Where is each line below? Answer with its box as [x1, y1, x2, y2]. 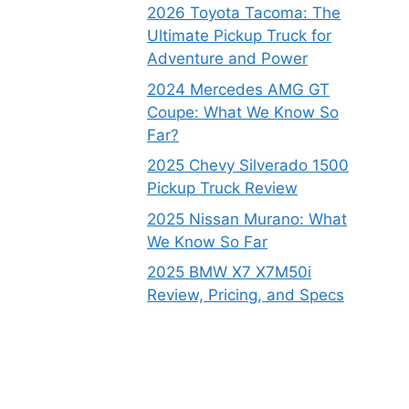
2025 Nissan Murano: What [147, 209, 347, 228]
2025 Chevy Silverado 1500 [147, 156, 349, 174]
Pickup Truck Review [147, 179, 298, 197]
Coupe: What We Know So [147, 102, 339, 121]
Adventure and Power [147, 49, 308, 68]
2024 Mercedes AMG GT [147, 79, 330, 99]
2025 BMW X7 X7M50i [147, 263, 311, 281]
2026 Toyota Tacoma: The [147, 4, 341, 22]
